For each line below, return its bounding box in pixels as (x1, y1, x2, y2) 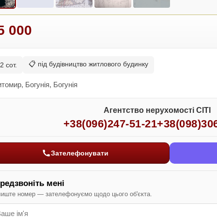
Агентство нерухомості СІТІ (103, 106, 211, 114)
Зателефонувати (51, 149, 109, 157)
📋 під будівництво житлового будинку (29, 60, 148, 68)
